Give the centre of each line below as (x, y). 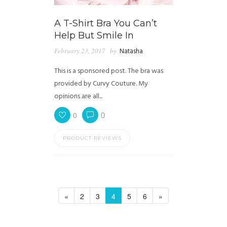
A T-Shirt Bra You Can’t (105, 24)
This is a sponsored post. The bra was (108, 71)
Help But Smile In (94, 36)
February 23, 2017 (80, 51)
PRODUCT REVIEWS (92, 138)
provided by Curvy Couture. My (101, 84)
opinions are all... (78, 97)
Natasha (131, 52)
